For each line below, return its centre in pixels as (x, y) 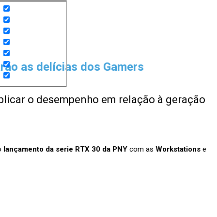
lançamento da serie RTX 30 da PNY (65, 149)
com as (141, 149)
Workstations (178, 149)
